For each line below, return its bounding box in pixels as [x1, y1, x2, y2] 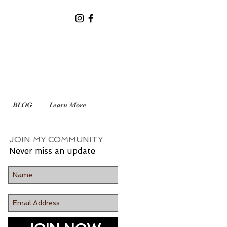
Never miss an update [9, 146, 95, 156]
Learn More [49, 101, 86, 109]
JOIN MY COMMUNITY [9, 135, 103, 144]
